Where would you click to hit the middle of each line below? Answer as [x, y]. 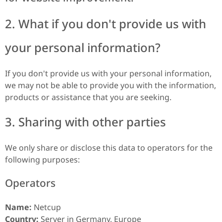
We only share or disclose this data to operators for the [109, 148]
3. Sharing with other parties [85, 122]
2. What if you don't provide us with [106, 23]
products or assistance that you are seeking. [88, 97]
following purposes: [42, 160]
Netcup [46, 207]
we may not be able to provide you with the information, [111, 85]
